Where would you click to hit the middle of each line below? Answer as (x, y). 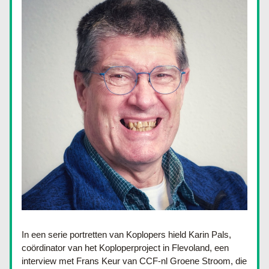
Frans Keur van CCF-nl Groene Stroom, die (162, 261)
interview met (49, 261)
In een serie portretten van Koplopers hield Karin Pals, (126, 234)
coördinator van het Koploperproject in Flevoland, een (125, 248)
